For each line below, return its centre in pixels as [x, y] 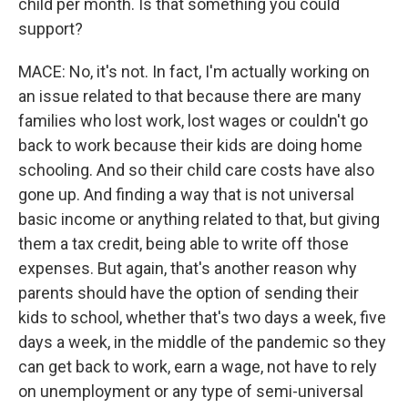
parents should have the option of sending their [189, 293]
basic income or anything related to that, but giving [199, 219]
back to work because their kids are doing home [190, 145]
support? [51, 29]
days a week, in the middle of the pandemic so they [202, 342]
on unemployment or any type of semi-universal [191, 391]
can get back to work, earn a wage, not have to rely [198, 367]
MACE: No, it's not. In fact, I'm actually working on [194, 71]
